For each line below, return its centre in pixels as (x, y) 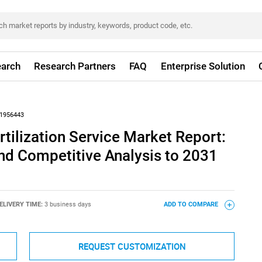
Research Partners (75, 66)
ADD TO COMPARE (192, 205)
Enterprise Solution (203, 66)
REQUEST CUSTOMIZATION (132, 247)
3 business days (68, 205)
